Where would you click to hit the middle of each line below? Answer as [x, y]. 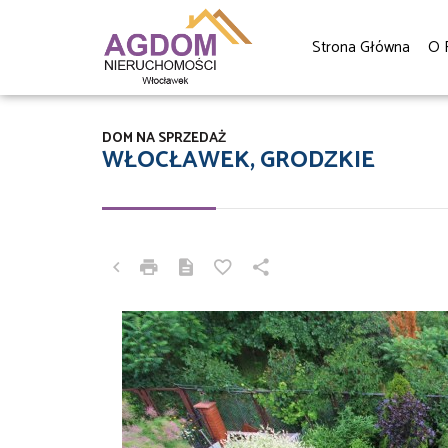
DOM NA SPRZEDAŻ [164, 138]
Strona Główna [360, 47]
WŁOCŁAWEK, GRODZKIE [238, 160]
